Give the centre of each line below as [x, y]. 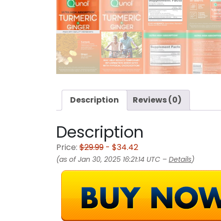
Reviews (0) [157, 100]
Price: [68, 147]
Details [180, 160]
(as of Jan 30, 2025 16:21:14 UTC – [112, 160]
